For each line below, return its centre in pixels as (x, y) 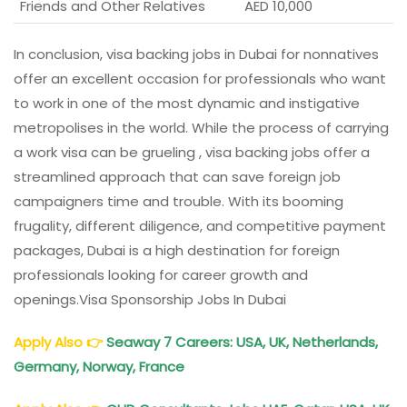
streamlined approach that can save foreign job (177, 176)
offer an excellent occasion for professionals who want (200, 78)
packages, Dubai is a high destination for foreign (177, 250)
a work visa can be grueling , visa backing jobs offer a (192, 152)
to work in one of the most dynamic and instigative (187, 103)
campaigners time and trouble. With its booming (179, 201)
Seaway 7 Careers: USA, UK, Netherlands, (240, 342)
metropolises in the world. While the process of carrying (201, 127)
